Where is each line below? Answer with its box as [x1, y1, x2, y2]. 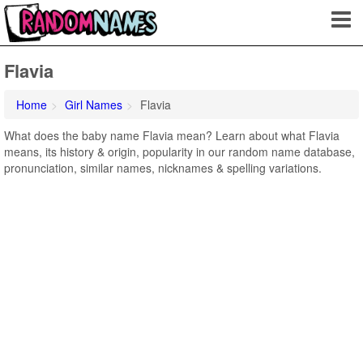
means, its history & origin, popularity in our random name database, [4, 143, 355, 160]
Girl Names [65, 96, 122, 113]
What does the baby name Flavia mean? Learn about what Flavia [4, 127, 340, 143]
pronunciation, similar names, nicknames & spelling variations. [4, 160, 322, 176]
